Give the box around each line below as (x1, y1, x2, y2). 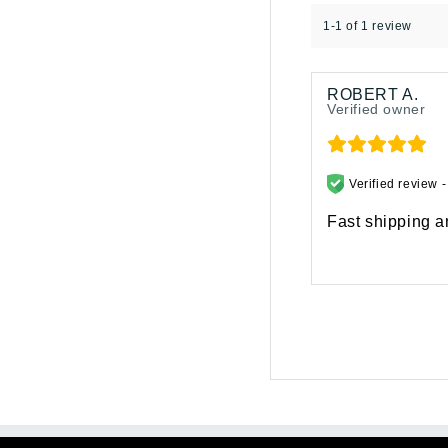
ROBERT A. (327, 85, 419, 103)
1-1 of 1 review (323, 18, 412, 33)
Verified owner (327, 100, 426, 117)
